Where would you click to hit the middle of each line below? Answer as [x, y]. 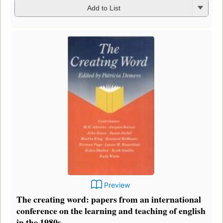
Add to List [104, 8]
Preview [117, 185]
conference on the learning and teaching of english [111, 210]
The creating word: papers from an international [109, 199]
